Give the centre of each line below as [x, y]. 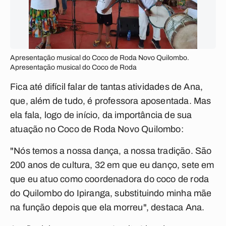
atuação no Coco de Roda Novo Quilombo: [97, 129]
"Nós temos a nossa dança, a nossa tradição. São [111, 151]
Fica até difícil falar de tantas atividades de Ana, [107, 87]
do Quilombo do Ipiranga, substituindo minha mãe [111, 193]
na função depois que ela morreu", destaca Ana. [107, 207]
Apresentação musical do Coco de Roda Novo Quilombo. [100, 58]
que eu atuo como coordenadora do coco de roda [110, 179]
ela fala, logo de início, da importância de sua [101, 115]
